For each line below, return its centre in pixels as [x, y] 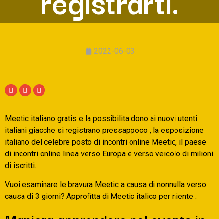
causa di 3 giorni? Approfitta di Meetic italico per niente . [101, 196]
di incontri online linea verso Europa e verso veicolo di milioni [109, 154]
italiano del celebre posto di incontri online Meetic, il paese [106, 142]
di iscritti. [21, 166]
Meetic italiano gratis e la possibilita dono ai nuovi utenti [101, 119]
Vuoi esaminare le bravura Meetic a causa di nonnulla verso [106, 184]
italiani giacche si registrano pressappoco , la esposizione [104, 131]
